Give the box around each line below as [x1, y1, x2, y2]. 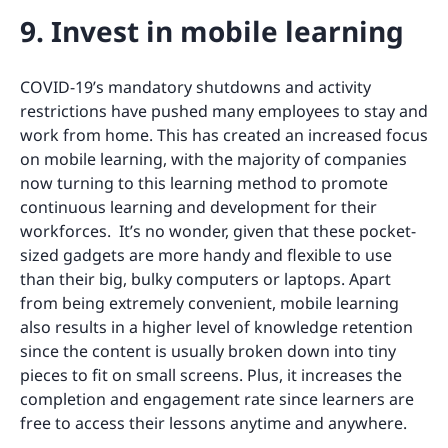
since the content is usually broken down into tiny [20, 339, 396, 362]
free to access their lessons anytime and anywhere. [20, 411, 411, 434]
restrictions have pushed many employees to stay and [20, 99, 428, 122]
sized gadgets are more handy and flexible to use [20, 243, 392, 266]
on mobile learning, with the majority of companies [20, 147, 407, 170]
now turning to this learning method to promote [20, 171, 388, 194]
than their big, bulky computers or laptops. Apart [20, 267, 391, 290]
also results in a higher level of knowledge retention [20, 315, 413, 338]
